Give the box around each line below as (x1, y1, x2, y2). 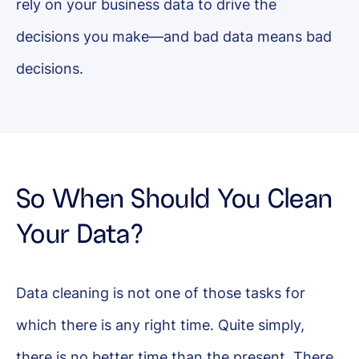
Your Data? (16, 220, 143, 248)
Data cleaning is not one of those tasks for (16, 284, 305, 301)
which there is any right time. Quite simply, (16, 317, 305, 333)
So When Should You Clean (16, 184, 333, 213)
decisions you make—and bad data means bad (16, 28, 332, 45)
